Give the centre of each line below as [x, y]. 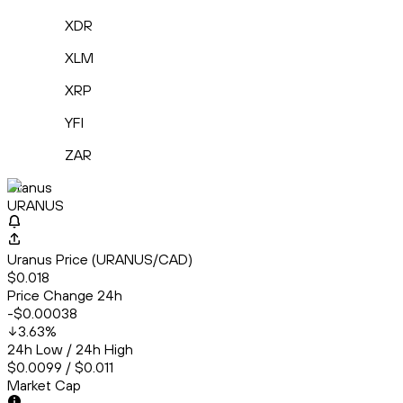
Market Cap [44, 385]
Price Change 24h [65, 296]
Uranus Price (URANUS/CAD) [100, 260]
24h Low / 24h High [70, 349]
